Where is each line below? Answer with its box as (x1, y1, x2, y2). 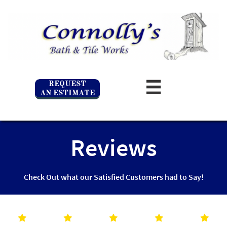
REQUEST (49, 79, 87, 88)
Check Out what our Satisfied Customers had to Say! (23, 172, 204, 182)
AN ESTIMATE (40, 88, 95, 97)
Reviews (70, 132, 157, 163)
